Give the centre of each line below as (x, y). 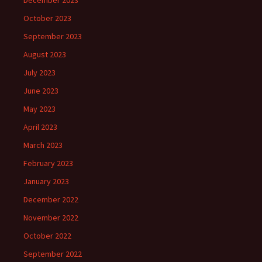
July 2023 (39, 73)
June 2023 (41, 91)
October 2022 (47, 236)
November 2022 (51, 218)
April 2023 (40, 127)
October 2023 (47, 18)
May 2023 (39, 109)
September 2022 (53, 254)
